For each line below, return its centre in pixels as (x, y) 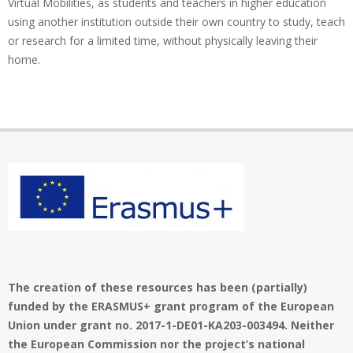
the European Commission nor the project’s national (156, 344)
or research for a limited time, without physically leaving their (163, 40)
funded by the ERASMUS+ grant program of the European (171, 306)
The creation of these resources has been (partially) (158, 287)
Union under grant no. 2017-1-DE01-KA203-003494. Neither (171, 325)
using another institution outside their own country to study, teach (176, 21)
